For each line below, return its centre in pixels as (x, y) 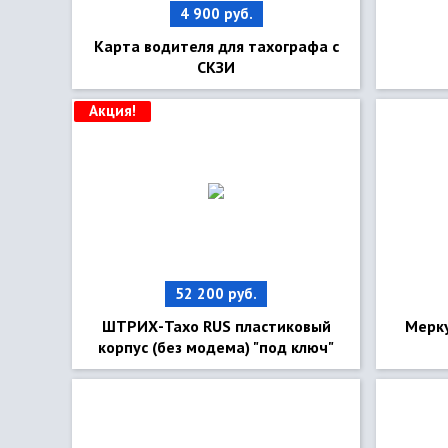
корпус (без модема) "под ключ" (216, 347)
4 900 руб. (216, 13)
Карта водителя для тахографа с (216, 46)
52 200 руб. (216, 293)
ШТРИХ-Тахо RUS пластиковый (216, 326)
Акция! (112, 110)
